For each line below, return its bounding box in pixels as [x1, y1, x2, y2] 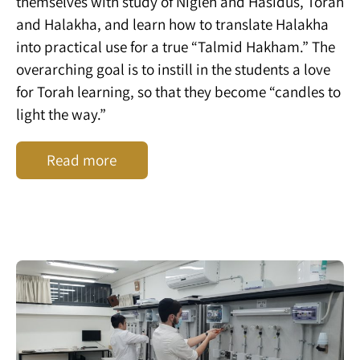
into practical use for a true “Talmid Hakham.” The [16, 35, 335, 57]
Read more [47, 149, 117, 171]
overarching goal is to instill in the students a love [16, 58, 330, 80]
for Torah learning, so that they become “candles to [16, 80, 341, 102]
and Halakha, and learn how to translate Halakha [16, 13, 329, 35]
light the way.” [16, 103, 106, 125]
